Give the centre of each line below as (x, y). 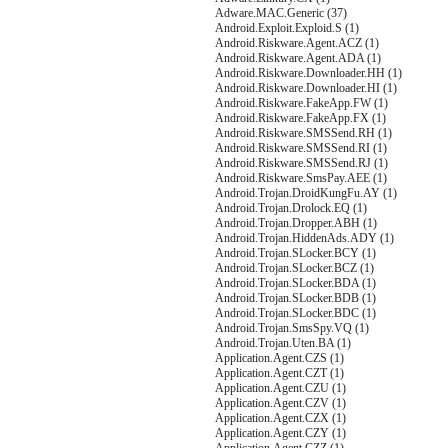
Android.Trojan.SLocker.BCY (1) (295, 253)
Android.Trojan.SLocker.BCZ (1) (294, 268)
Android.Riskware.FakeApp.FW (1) (301, 103)
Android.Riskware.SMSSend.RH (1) (303, 133)
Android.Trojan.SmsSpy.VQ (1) (292, 328)
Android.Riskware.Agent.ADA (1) (298, 58)
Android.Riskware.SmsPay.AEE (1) (301, 178)
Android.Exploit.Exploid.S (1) (287, 28)
